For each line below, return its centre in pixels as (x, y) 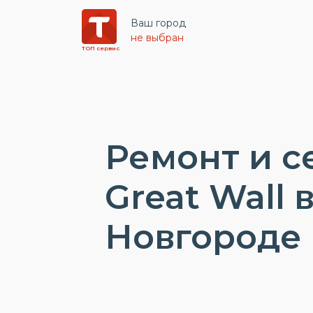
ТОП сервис (101, 48)
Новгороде (203, 236)
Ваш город (158, 23)
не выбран (157, 38)
